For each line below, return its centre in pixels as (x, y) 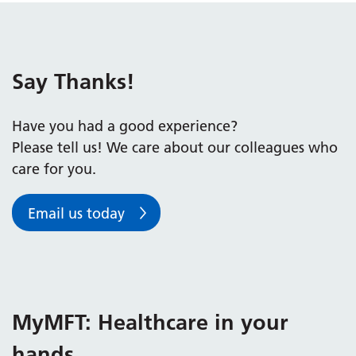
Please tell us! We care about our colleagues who (175, 148)
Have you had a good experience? (125, 126)
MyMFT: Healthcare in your (150, 322)
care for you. (54, 169)
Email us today (76, 213)
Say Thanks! (74, 82)
